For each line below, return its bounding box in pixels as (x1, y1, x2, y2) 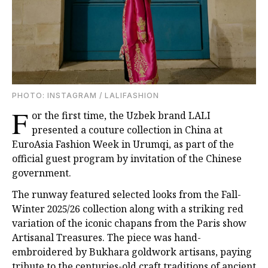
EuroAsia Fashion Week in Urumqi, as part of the (12, 138, 234, 151)
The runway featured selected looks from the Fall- (12, 188, 241, 202)
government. (12, 166, 71, 180)
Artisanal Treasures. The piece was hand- (12, 231, 201, 245)
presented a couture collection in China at (32, 123, 223, 137)
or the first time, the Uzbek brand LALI (32, 109, 211, 123)
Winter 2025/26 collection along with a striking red (12, 202, 243, 216)
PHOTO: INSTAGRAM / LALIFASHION (12, 91, 159, 100)
